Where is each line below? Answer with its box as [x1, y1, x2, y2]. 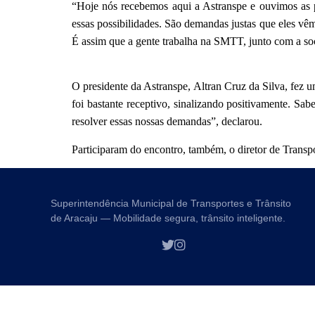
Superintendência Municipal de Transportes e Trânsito [51, 198, 291, 210]
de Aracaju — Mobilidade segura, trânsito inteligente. [51, 212, 285, 224]
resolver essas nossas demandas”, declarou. [72, 115, 262, 128]
